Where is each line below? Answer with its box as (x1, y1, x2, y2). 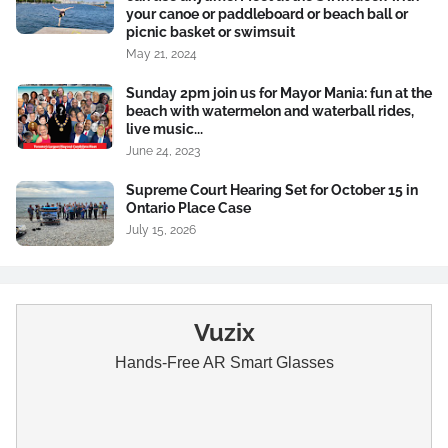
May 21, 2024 (126, 47, 197, 61)
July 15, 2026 (126, 223, 196, 237)
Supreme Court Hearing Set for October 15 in (126, 182, 418, 198)
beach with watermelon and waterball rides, (126, 103, 414, 119)
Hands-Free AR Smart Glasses (114, 354, 334, 371)
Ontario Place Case (126, 200, 251, 216)
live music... (126, 121, 203, 137)
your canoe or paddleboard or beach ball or (126, 6, 408, 22)
